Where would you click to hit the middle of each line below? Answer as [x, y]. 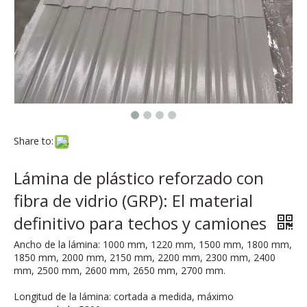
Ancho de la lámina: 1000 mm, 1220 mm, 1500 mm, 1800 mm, [153, 244]
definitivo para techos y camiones [142, 223]
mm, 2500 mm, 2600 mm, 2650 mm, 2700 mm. [120, 270]
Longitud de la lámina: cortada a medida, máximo [124, 296]
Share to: [34, 141]
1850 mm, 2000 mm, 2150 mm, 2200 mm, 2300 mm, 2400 [145, 257]
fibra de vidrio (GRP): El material [133, 200]
